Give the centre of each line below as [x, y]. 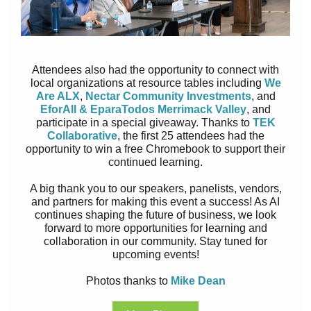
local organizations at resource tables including [147, 83]
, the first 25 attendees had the [191, 136]
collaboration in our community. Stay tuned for [155, 241]
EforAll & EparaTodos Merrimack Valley [143, 109]
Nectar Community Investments [168, 96]
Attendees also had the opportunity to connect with [155, 70]
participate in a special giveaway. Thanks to [144, 123]
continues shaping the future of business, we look [155, 215]
